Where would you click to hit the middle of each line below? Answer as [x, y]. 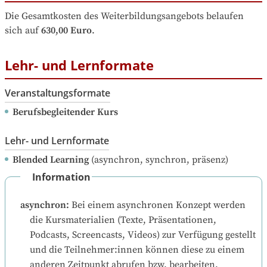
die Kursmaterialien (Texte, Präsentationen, [123, 220]
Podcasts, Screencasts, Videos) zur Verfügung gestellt [143, 235]
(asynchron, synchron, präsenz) [159, 159]
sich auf [22, 31]
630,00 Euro [66, 31]
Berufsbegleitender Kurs [65, 112]
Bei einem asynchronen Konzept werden [159, 205]
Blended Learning [51, 159]
